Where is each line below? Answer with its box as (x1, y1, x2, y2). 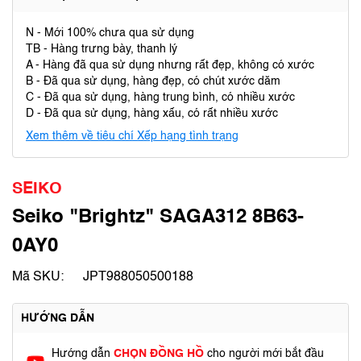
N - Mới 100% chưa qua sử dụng (26, 27, 194, 39)
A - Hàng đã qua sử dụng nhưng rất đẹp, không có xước (26, 60, 314, 71)
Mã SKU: (12, 271, 64, 284)
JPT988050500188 (83, 271, 193, 284)
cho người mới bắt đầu (207, 348, 324, 359)
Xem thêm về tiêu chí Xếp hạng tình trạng (26, 131, 239, 142)
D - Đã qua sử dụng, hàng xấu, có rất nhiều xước (26, 108, 278, 119)
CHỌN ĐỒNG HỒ (114, 348, 207, 359)
